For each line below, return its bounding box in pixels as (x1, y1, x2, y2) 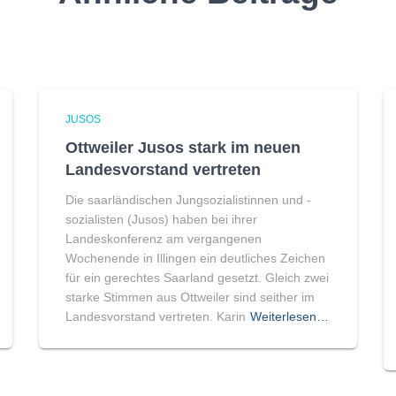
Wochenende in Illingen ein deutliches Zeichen (65, 251, 325, 265)
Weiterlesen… (250, 309, 329, 324)
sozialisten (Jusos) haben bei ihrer (65, 212, 257, 226)
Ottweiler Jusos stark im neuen (65, 139, 301, 156)
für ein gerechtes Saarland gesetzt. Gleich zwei (65, 270, 329, 285)
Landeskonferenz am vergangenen (65, 232, 262, 246)
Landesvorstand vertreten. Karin (65, 309, 246, 324)
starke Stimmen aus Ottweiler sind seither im (65, 290, 315, 304)
